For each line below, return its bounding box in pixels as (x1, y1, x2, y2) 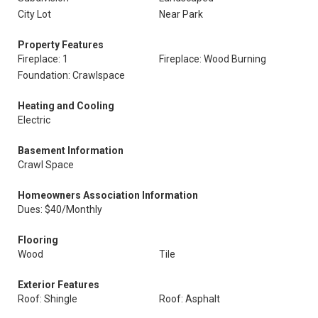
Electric (18, 114, 50, 126)
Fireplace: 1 (18, 53, 68, 65)
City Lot (18, 9, 51, 20)
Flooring (18, 234, 58, 246)
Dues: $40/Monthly (18, 204, 102, 215)
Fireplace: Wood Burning (159, 53, 266, 65)
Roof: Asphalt (159, 293, 220, 305)
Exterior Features (18, 279, 99, 290)
